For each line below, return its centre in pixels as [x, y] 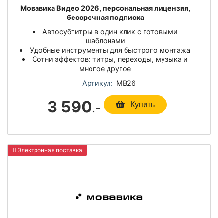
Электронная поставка [49, 150]
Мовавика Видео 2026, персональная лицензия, [105, 8]
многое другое [105, 68]
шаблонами [105, 40]
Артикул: [97, 83]
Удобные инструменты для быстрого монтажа [110, 50]
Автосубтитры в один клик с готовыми [110, 31]
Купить [142, 105]
